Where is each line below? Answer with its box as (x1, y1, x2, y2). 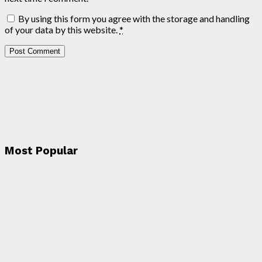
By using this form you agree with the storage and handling (18, 13, 250, 25)
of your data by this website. (5, 24, 119, 36)
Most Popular (5, 144, 78, 158)
